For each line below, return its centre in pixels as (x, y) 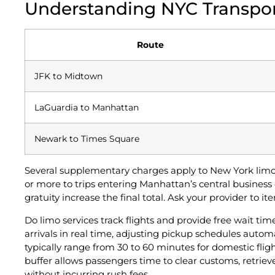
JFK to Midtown (68, 76)
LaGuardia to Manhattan (87, 108)
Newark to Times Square (87, 139)
